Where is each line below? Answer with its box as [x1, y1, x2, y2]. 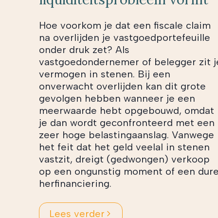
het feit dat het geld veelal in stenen [39, 141, 210, 153]
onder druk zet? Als [39, 43, 129, 55]
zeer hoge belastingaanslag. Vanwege [39, 128, 214, 141]
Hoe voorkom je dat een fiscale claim [39, 19, 211, 31]
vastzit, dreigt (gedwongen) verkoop [39, 153, 210, 165]
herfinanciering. [39, 177, 111, 189]
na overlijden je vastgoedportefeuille [39, 31, 210, 43]
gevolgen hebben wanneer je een [39, 92, 195, 104]
